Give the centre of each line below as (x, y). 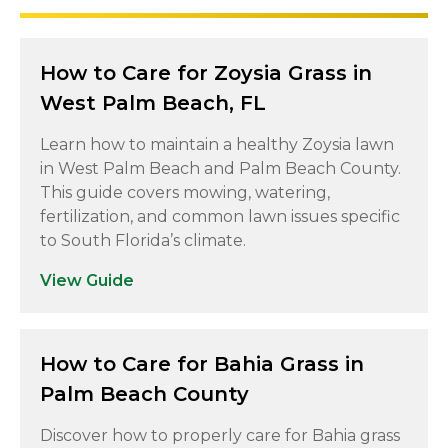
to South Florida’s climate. (143, 240)
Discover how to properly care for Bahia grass (220, 435)
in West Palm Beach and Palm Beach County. (220, 168)
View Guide (87, 280)
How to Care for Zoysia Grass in (206, 73)
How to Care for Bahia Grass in (202, 364)
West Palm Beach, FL (153, 103)
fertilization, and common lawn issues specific (220, 216)
